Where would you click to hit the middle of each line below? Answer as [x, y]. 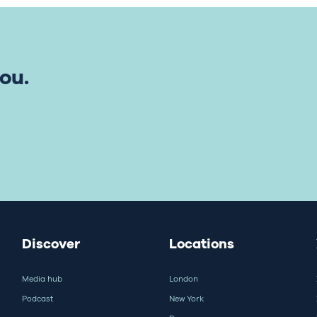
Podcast [38, 298]
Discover [51, 244]
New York [186, 298]
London [184, 278]
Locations [202, 244]
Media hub [42, 278]
